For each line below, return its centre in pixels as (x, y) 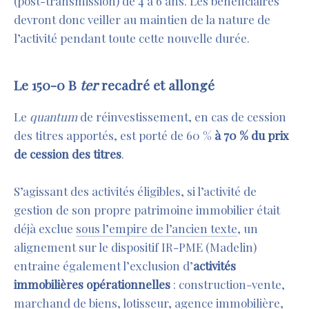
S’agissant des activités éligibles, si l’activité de (135, 191)
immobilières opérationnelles (92, 285)
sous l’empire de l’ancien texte (157, 229)
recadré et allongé (156, 85)
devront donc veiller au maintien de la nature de (142, 20)
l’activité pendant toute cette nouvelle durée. (132, 38)
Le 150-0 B (47, 85)
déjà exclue (45, 229)
